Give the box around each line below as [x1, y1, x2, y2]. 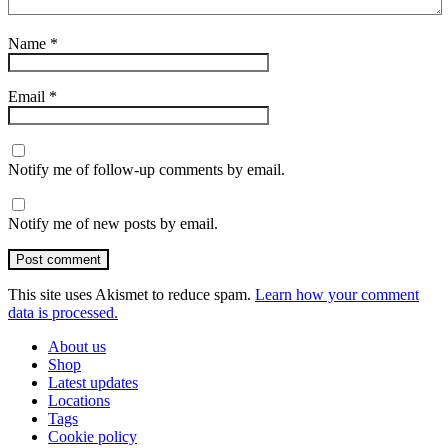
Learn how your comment [255, 286, 419, 304]
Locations [48, 392, 110, 410]
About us [48, 338, 106, 356]
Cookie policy [48, 428, 137, 446]
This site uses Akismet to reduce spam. [8, 286, 255, 304]
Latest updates [48, 374, 138, 392]
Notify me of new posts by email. [8, 215, 218, 233]
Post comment [16, 252, 101, 268]
